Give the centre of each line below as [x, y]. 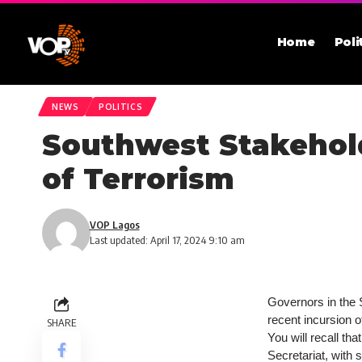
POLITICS [120, 107]
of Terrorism [138, 179]
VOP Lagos [114, 225]
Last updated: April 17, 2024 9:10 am [167, 240]
